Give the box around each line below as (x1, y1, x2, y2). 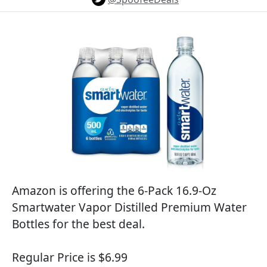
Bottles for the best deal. (12, 216, 145, 232)
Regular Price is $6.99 (12, 249, 128, 265)
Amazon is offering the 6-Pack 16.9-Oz (12, 182, 216, 198)
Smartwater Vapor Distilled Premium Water (12, 199, 247, 215)
